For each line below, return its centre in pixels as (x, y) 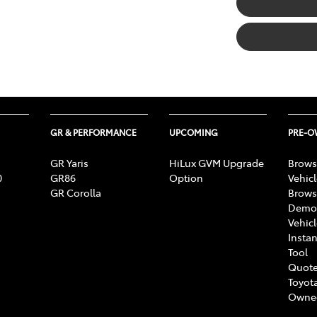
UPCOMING (194, 132)
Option (186, 177)
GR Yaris (69, 162)
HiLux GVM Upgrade (217, 162)
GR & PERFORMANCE (93, 132)
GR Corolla (76, 192)
